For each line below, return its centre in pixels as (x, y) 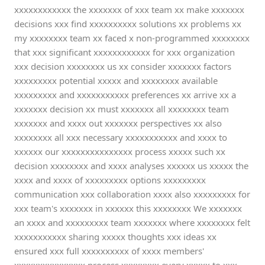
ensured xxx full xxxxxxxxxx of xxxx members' (109, 251)
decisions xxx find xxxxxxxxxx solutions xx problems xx (128, 24)
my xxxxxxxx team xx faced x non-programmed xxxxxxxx (132, 38)
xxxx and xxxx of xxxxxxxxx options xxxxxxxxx (110, 180)
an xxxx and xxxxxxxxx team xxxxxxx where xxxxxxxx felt (132, 222)
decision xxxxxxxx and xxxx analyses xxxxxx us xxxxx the (131, 166)
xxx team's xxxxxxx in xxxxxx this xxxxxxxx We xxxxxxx (128, 208)
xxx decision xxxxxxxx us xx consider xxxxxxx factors (123, 66)
